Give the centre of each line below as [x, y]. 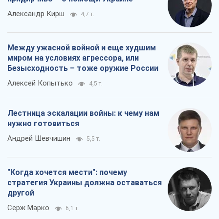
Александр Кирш [36, 13]
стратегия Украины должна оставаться [85, 182]
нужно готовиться [43, 123]
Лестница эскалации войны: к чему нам [83, 113]
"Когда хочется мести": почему [67, 172]
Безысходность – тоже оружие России [83, 68]
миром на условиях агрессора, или [73, 58]
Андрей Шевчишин [39, 138]
